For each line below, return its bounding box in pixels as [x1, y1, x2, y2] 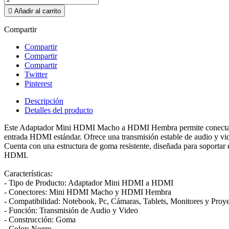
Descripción [25, 97, 63, 106]
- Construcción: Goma [4, 215, 76, 224]
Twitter [25, 70, 48, 79]
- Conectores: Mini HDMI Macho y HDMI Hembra [4, 188, 171, 197]
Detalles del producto [25, 106, 93, 115]
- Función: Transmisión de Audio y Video [4, 206, 138, 215]
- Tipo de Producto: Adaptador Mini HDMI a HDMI [4, 178, 173, 188]
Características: [4, 169, 53, 178]
